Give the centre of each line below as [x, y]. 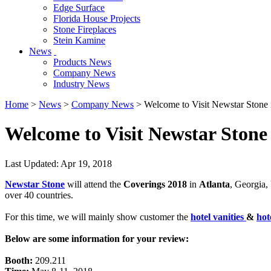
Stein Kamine [79, 40]
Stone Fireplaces [85, 29]
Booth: [19, 260]
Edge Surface [79, 7]
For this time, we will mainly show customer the [98, 217]
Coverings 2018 [155, 184]
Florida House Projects [97, 18]
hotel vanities [218, 217]
